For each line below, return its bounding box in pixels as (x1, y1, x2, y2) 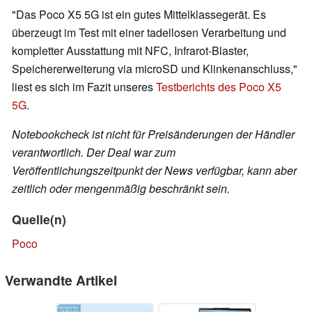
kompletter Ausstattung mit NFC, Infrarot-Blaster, (12, 42, 249, 59)
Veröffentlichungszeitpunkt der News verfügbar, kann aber (12, 162, 297, 179)
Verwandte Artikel (5, 270, 117, 290)
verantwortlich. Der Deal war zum (12, 144, 175, 161)
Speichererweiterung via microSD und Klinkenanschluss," (12, 61, 297, 77)
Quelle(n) (12, 210, 66, 228)
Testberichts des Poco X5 (156, 79, 281, 95)
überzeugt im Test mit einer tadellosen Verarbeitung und (12, 24, 286, 41)
